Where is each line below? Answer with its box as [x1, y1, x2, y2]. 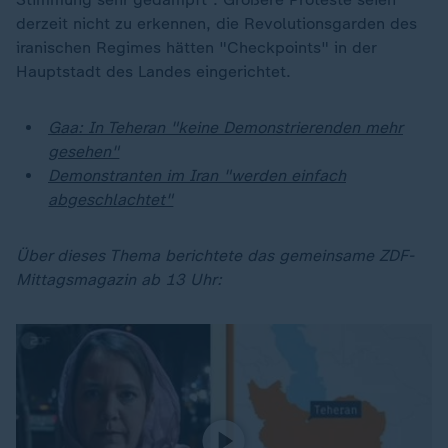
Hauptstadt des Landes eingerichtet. [16, 61, 291, 81]
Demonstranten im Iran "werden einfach [48, 165, 346, 185]
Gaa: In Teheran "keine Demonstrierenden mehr [48, 117, 403, 137]
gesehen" [48, 141, 120, 161]
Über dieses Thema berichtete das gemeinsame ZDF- [16, 245, 414, 265]
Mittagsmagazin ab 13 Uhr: [16, 269, 222, 289]
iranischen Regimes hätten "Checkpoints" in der [16, 37, 376, 57]
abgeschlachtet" [48, 189, 174, 209]
